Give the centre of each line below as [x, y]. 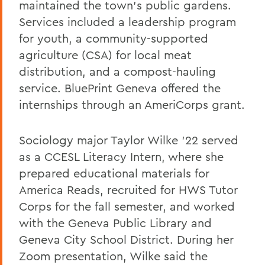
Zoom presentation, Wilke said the [113, 256]
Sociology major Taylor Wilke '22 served [129, 140]
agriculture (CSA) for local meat [105, 54]
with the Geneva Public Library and [115, 222]
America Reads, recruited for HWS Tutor [128, 189]
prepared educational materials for [114, 173]
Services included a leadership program [127, 21]
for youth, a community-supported [114, 38]
